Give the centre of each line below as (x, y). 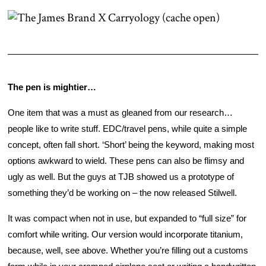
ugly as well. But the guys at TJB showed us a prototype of (121, 177)
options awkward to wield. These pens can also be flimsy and (126, 161)
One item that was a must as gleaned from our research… (120, 113)
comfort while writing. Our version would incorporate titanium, (125, 235)
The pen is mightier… (53, 88)
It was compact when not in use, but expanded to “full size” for (127, 219)
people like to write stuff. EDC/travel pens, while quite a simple (127, 129)
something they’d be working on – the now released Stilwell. (123, 193)
